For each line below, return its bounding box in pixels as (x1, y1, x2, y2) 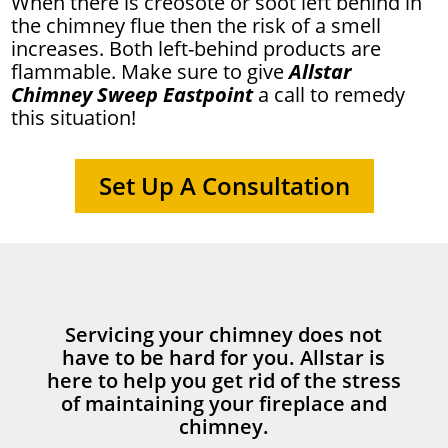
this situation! (11, 104, 137, 132)
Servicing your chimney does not (65, 321, 383, 349)
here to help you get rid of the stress (46, 367, 401, 395)
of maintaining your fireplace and (60, 390, 387, 418)
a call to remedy (258, 81, 406, 109)
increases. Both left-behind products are (11, 35, 382, 63)
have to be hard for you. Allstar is (62, 344, 386, 372)
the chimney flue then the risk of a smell (11, 12, 382, 40)
